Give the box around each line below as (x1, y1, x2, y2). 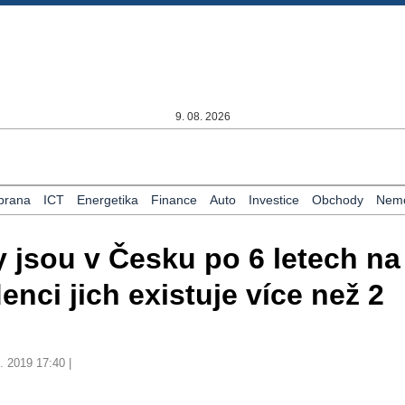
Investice (248, 193, 299, 207)
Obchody (311, 193, 363, 207)
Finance (150, 193, 197, 207)
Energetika (76, 193, 138, 207)
